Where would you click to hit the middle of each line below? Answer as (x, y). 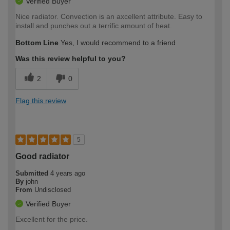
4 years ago (68, 174)
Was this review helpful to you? (71, 59)
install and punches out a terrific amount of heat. (94, 26)
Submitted (33, 174)
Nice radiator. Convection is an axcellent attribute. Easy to (109, 17)
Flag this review (41, 101)
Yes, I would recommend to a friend (117, 43)
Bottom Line (37, 43)
